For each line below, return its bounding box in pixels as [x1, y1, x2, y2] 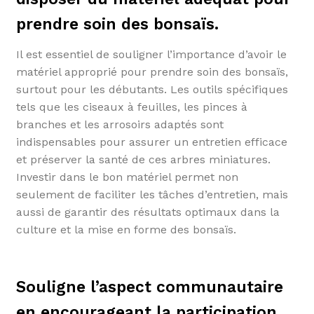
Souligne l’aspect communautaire [15, 278, 283, 297]
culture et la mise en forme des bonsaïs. [15, 223, 236, 237]
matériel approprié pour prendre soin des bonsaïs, [15, 65, 288, 79]
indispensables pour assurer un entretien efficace [15, 135, 287, 149]
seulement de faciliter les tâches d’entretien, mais [15, 188, 288, 202]
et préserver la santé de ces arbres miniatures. [15, 153, 271, 167]
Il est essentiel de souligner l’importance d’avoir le [15, 48, 287, 62]
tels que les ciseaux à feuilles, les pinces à [15, 100, 247, 114]
